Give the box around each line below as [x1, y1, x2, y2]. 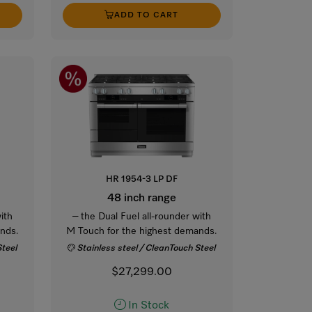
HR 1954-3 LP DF [105, 174, 178, 184]
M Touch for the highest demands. [65, 226, 217, 236]
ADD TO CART [114, 10, 179, 19]
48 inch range [107, 192, 176, 204]
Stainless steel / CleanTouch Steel [77, 243, 217, 253]
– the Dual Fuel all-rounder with [72, 211, 211, 221]
